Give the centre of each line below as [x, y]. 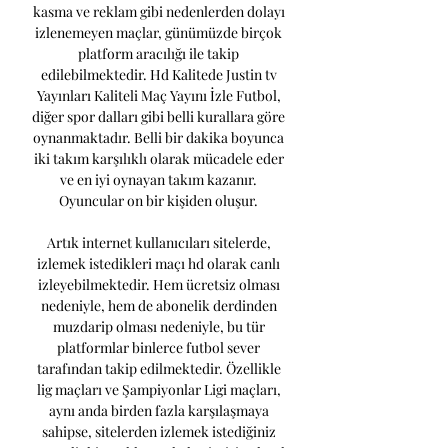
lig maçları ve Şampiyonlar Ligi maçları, [158, 390]
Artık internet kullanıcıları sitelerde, [158, 243]
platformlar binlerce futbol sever [158, 348]
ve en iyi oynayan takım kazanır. [158, 180]
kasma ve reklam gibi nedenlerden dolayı [158, 12]
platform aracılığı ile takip [158, 54]
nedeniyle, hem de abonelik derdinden [158, 306]
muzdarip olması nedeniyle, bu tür [158, 327]
